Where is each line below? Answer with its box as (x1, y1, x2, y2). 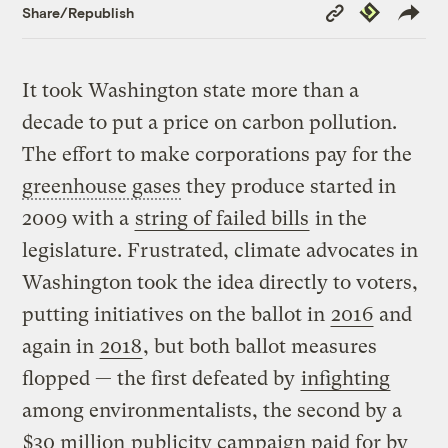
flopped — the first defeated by (22, 367, 301, 391)
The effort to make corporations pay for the (22, 143, 413, 167)
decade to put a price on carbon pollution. (22, 111, 398, 135)
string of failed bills (135, 207, 310, 231)
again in (22, 335, 100, 359)
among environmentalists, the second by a (22, 399, 403, 423)
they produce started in (181, 175, 397, 199)
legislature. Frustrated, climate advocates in (22, 239, 419, 263)
